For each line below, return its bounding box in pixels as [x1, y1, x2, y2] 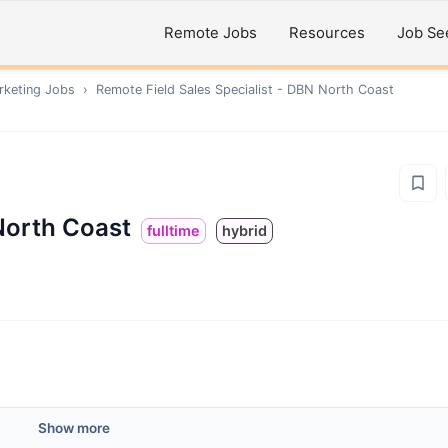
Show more [38, 420, 110, 436]
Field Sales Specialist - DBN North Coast [146, 82, 394, 97]
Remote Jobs [164, 24, 257, 42]
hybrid [222, 222, 267, 239]
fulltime [147, 222, 200, 239]
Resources [289, 24, 365, 42]
